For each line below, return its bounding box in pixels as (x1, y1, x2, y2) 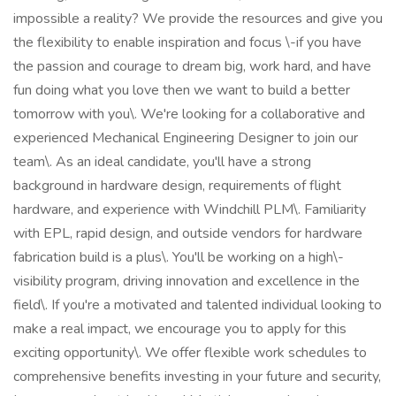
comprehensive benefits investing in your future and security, (13, 367, 381, 386)
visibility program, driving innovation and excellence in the (13, 271, 360, 291)
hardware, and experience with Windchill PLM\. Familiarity (13, 200, 366, 219)
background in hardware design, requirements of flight (13, 176, 341, 195)
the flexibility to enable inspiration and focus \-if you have (13, 33, 362, 52)
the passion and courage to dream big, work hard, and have (13, 57, 371, 76)
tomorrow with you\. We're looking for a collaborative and (13, 104, 365, 124)
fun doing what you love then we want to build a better (13, 80, 350, 100)
